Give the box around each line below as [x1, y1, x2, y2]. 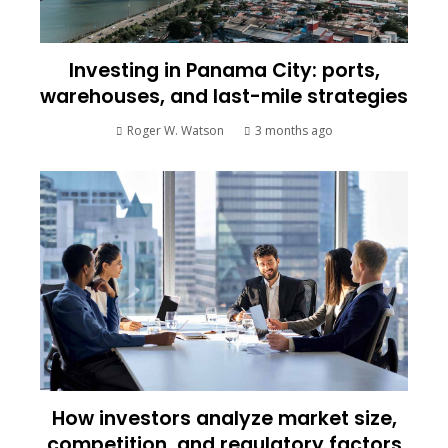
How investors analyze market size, [51, 405, 397, 433]
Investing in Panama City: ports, [68, 57, 380, 85]
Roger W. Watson [126, 122, 224, 140]
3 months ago [254, 122, 333, 140]
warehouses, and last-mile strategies [40, 83, 408, 111]
